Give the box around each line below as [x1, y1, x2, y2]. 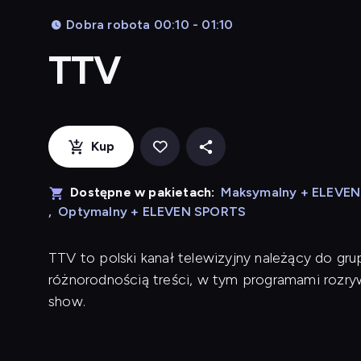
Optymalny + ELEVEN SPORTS [58, 204, 247, 219]
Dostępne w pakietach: [70, 185, 215, 200]
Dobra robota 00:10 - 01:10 [66, 17, 234, 32]
